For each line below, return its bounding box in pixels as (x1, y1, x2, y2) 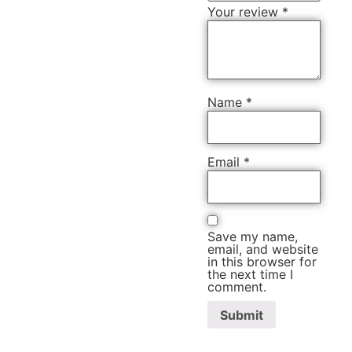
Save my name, (207, 228, 298, 244)
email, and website (207, 240, 318, 257)
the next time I (207, 266, 293, 282)
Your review (207, 4, 282, 20)
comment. (207, 278, 266, 295)
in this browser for (207, 253, 317, 269)
